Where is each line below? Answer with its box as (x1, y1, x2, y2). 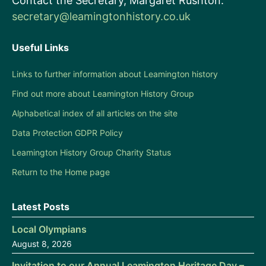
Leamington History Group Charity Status (12, 147, 171, 157)
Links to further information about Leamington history (12, 68, 218, 79)
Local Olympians (12, 223, 87, 235)
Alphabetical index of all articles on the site (12, 107, 178, 118)
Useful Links (12, 41, 69, 53)
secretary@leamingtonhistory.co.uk (12, 9, 191, 23)
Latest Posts (12, 200, 69, 213)
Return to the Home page (12, 166, 110, 177)
